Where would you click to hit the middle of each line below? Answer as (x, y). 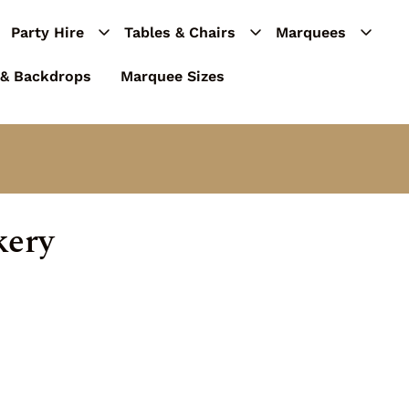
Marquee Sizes (173, 76)
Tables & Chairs (180, 32)
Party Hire (48, 32)
